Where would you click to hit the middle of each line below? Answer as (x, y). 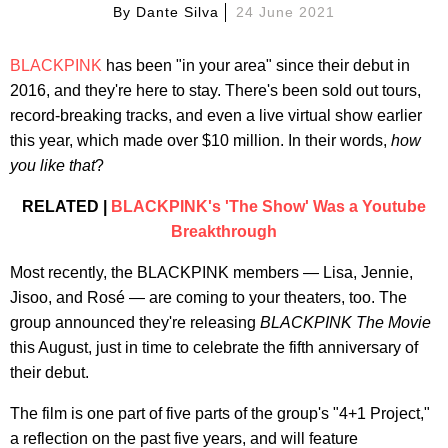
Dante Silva (177, 11)
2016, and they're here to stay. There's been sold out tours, (215, 90)
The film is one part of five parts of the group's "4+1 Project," (220, 413)
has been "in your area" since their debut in (256, 65)
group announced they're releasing (135, 322)
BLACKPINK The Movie (345, 322)
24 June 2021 (285, 11)
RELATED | (66, 206)
